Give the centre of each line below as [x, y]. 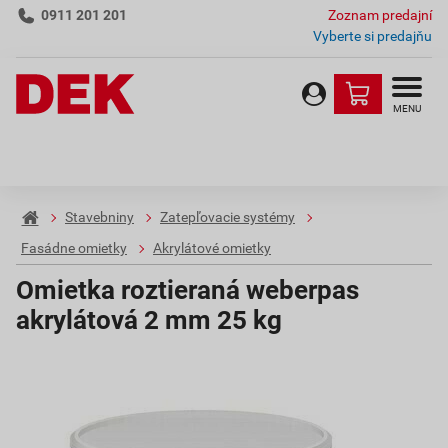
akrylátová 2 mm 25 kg [149, 320]
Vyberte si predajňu [372, 36]
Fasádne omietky [74, 248]
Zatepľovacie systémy [227, 217]
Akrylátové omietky [212, 248]
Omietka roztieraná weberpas [187, 290]
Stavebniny [99, 217]
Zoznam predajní [380, 15]
